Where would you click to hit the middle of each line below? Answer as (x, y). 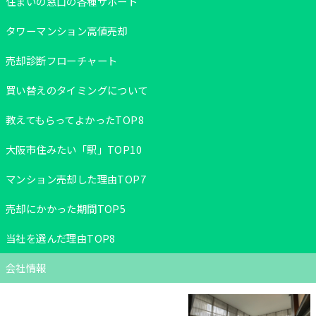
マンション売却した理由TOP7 (76, 178)
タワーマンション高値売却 (67, 30)
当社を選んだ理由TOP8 (61, 238)
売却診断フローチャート (62, 60)
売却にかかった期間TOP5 (66, 208)
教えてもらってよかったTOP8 (75, 119)
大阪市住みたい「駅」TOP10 (74, 149)
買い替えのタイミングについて (77, 90)
